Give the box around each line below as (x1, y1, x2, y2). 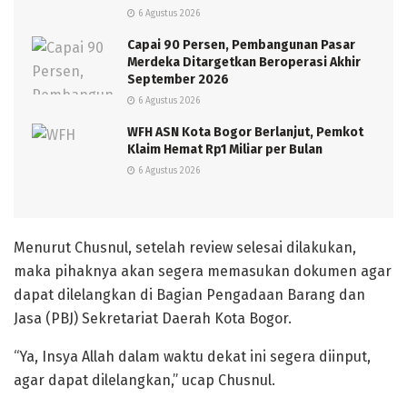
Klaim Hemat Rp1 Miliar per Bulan (127, 141, 323, 157)
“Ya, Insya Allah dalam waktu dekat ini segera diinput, (14, 347, 371, 365)
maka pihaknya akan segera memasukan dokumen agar (14, 262, 392, 280)
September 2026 (127, 71, 229, 87)
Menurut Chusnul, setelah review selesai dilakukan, (14, 238, 356, 256)
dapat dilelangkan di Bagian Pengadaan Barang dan (14, 285, 365, 303)
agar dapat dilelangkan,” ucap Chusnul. (14, 371, 275, 389)
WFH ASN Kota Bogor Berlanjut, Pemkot (127, 124, 363, 140)
